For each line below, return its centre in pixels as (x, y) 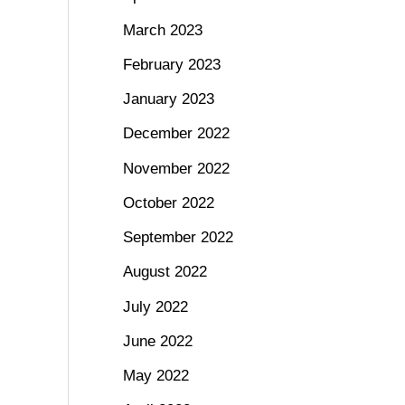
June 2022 (157, 341)
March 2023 (162, 30)
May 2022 (155, 376)
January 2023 (168, 99)
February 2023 (171, 64)
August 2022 (165, 272)
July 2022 (155, 306)
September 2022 (178, 238)
